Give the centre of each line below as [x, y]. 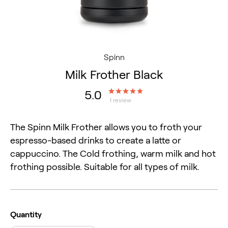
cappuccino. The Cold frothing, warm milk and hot [113, 153]
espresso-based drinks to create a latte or [96, 140]
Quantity [26, 214]
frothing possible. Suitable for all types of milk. [105, 167]
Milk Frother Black [114, 75]
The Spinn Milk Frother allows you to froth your [106, 127]
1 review [120, 100]
